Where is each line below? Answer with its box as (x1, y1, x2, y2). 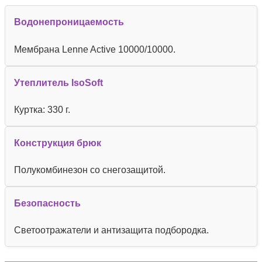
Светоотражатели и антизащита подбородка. (14, 225, 209, 236)
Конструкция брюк (14, 137, 101, 148)
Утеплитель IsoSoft (14, 77, 103, 88)
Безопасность (14, 198, 81, 209)
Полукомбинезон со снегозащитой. (14, 165, 166, 175)
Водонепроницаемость (14, 17, 124, 27)
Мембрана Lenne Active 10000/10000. (14, 44, 175, 54)
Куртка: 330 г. (14, 104, 70, 115)
